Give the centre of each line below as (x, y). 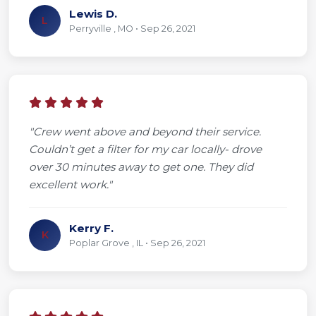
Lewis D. (93, 13)
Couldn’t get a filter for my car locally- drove (145, 149)
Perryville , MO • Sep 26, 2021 (132, 28)
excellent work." (71, 184)
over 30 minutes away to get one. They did (141, 166)
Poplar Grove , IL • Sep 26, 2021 (137, 243)
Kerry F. (91, 228)
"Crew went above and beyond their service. (145, 131)
